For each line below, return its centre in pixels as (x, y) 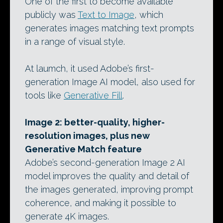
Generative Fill (93, 96)
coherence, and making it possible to (101, 203)
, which (149, 15)
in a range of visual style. (75, 42)
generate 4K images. (67, 217)
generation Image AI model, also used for (110, 82)
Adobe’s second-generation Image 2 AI (105, 163)
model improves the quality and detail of (107, 176)
